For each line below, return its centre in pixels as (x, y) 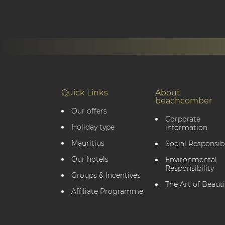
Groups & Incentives (109, 176)
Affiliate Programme (110, 192)
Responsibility (190, 168)
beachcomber (184, 101)
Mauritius (91, 143)
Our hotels (93, 159)
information (187, 128)
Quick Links (85, 93)
